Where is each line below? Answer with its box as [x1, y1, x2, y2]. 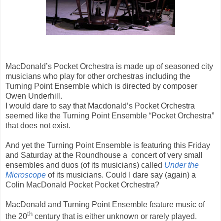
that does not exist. [5, 121, 71, 130]
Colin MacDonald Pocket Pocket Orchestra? [5, 181, 159, 189]
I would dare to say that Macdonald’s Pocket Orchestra [5, 102, 195, 110]
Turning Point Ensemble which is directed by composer [5, 82, 197, 91]
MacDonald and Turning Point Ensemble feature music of [5, 200, 205, 209]
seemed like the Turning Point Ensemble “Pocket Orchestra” [5, 111, 214, 120]
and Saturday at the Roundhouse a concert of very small [5, 151, 203, 160]
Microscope [5, 171, 46, 180]
